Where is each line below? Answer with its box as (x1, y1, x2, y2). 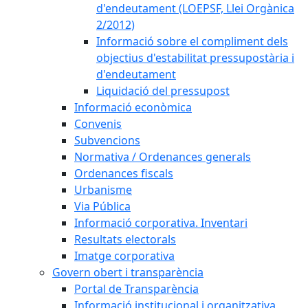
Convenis (74, 116, 122, 131)
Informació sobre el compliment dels (96, 34, 288, 49)
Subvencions (74, 133, 140, 148)
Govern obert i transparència (52, 265, 203, 280)
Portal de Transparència (74, 281, 199, 296)
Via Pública (74, 199, 131, 214)
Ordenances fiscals (74, 166, 173, 181)
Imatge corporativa (74, 248, 175, 263)
